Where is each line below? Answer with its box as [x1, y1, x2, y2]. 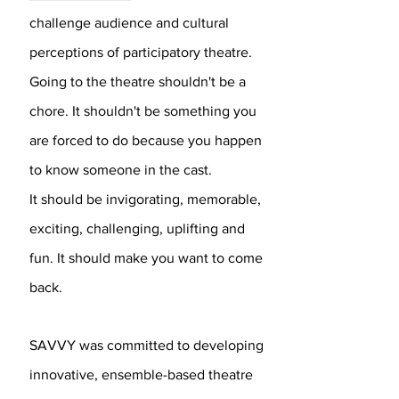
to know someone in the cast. [29, 162, 212, 177]
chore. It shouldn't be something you [29, 103, 256, 118]
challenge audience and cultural [29, 15, 229, 30]
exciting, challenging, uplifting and [29, 221, 245, 236]
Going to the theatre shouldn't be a [29, 74, 246, 89]
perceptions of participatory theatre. [29, 45, 252, 60]
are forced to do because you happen [29, 133, 262, 148]
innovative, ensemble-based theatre [29, 367, 253, 382]
